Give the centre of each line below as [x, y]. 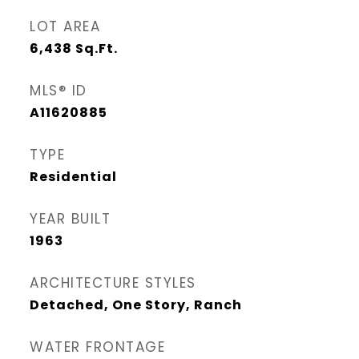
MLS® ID [58, 91]
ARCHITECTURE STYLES [113, 283]
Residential [73, 177]
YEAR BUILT [70, 219]
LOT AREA [65, 26]
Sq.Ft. [97, 48]
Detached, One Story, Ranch [136, 305]
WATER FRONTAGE [97, 347]
